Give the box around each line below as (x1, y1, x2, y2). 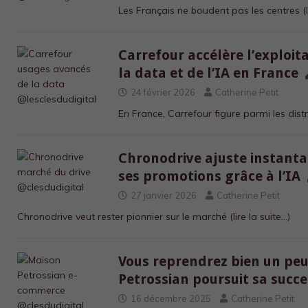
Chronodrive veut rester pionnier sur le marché (17, 210, 230, 223)
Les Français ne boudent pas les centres (118, 4, 303, 16)
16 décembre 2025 (131, 293, 212, 304)
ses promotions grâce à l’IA (118, 168, 305, 184)
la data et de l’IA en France (118, 65, 302, 81)
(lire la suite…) (230, 210, 290, 223)
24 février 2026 (131, 87, 196, 98)
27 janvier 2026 (131, 190, 197, 201)
